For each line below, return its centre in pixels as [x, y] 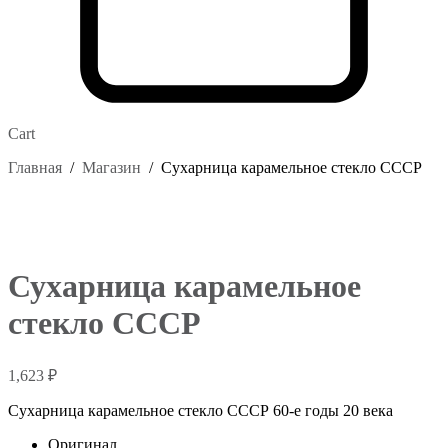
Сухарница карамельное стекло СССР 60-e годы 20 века [200, 410]
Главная [35, 167]
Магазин [111, 167]
